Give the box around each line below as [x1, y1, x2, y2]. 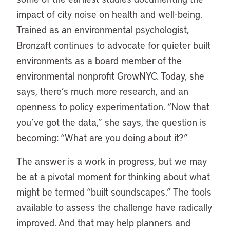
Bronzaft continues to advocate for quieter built [16, 39, 210, 51]
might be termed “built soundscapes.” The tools [16, 185, 212, 198]
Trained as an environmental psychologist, [16, 23, 189, 36]
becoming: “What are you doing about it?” [16, 131, 190, 144]
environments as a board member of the [16, 54, 182, 67]
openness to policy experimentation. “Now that [16, 100, 209, 113]
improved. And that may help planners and [16, 216, 190, 229]
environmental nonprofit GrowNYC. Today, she [16, 69, 204, 82]
